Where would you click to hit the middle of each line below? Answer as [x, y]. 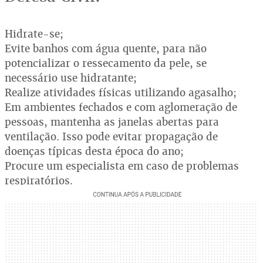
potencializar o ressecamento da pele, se [106, 63]
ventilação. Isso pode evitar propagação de [111, 136]
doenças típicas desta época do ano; [96, 151]
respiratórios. [39, 180]
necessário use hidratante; [72, 77]
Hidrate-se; [36, 33]
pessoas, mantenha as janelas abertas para [112, 122]
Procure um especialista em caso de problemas [122, 166]
